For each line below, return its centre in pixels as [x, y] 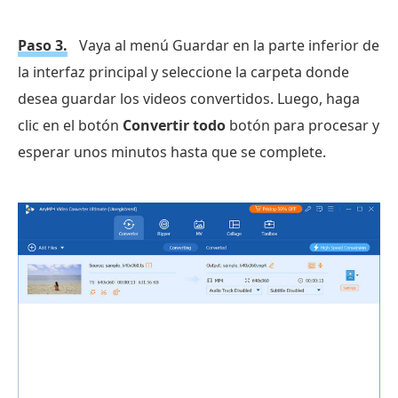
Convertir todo [174, 125]
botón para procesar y [302, 125]
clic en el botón [70, 125]
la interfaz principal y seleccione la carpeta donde [183, 72]
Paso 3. [43, 45]
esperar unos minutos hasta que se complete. [172, 151]
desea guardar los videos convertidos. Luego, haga [189, 98]
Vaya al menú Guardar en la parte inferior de [227, 45]
